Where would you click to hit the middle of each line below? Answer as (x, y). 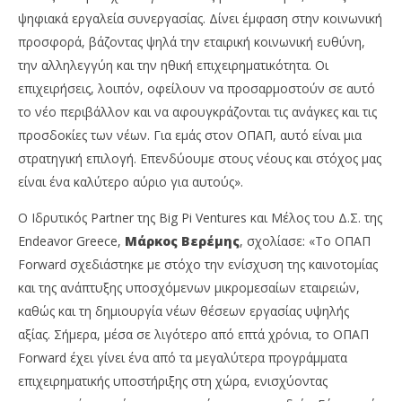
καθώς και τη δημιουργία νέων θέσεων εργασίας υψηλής (184, 311)
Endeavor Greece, (71, 241)
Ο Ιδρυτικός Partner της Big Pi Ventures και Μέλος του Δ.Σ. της (200, 218)
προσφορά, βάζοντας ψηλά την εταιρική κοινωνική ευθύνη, (192, 42)
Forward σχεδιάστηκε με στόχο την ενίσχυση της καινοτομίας (198, 265)
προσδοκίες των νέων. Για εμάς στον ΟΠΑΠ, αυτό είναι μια (190, 135)
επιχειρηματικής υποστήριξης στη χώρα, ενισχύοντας (173, 381)
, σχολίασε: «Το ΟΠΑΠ (305, 241)
